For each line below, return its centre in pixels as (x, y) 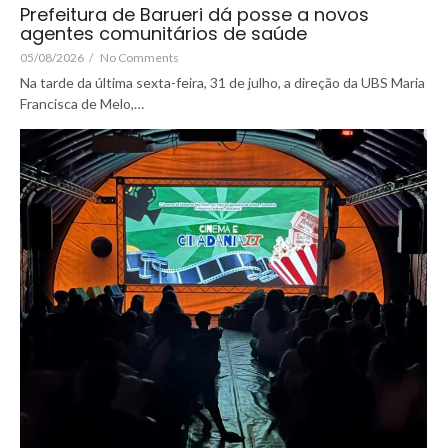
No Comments (139, 58)
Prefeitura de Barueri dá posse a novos (194, 15)
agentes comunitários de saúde (163, 34)
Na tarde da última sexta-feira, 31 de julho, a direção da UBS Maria (222, 83)
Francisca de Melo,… (82, 104)
